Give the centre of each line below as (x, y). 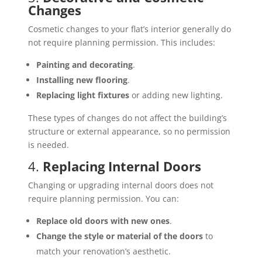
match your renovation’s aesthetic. (103, 251)
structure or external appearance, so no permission (129, 132)
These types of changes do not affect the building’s (127, 118)
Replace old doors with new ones (103, 221)
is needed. (48, 145)
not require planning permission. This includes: (121, 43)
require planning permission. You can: (103, 199)
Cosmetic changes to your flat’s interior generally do (129, 29)
